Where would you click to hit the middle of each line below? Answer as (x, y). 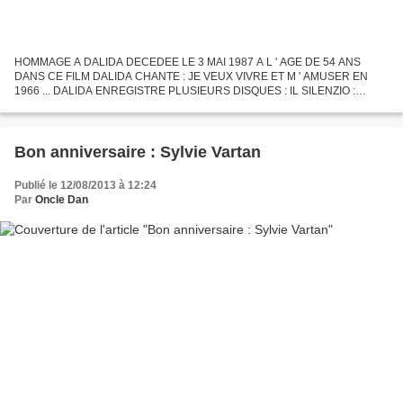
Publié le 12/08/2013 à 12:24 (85, 185)
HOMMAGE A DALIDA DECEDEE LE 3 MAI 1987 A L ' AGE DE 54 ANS (188, 62)
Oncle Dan (62, 199)
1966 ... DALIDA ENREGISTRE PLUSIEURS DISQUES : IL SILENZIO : (185, 90)
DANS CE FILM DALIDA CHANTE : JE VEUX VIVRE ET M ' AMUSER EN (191, 76)
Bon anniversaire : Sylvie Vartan (138, 152)
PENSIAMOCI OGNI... (67, 119)
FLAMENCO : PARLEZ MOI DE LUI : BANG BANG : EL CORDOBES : (181, 105)
